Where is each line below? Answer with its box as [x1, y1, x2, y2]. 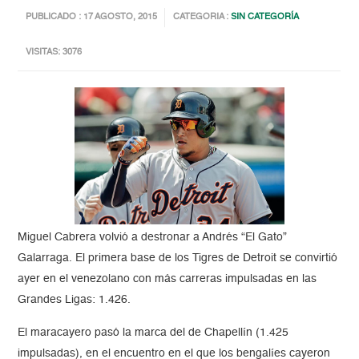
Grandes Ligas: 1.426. [18, 294, 131, 306]
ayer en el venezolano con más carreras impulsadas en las [18, 273, 317, 285]
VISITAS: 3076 [26, 48, 83, 58]
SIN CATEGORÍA [231, 13, 300, 22]
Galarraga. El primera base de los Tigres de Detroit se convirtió [18, 252, 338, 264]
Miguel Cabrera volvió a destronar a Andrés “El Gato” [18, 232, 288, 244]
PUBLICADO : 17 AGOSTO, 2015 [26, 13, 158, 22]
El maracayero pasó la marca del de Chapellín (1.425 [18, 327, 289, 339]
